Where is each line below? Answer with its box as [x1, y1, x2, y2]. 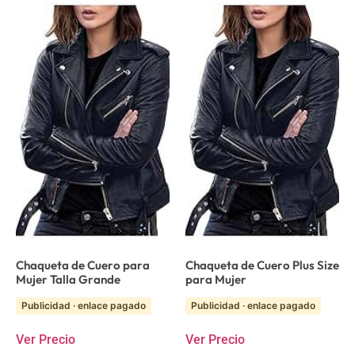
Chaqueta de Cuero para [16, 257, 150, 273]
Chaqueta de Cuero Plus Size [185, 257, 339, 273]
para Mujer [185, 271, 246, 287]
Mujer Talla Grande [16, 271, 120, 287]
